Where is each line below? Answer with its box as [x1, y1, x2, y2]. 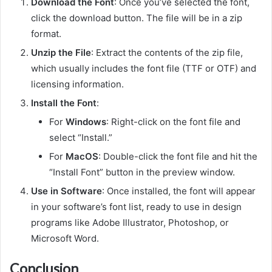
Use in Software [31, 185, 102, 197]
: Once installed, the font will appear [102, 185, 256, 197]
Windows [66, 116, 106, 128]
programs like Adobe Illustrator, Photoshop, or [31, 217, 229, 229]
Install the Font [31, 97, 97, 109]
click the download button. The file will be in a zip [31, 12, 242, 24]
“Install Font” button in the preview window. [49, 166, 235, 178]
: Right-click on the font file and [106, 116, 240, 128]
